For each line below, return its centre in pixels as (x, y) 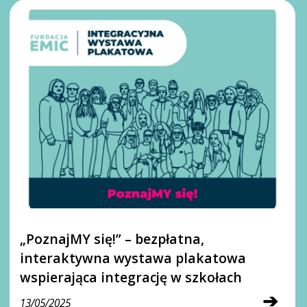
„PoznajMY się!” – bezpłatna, (112, 238)
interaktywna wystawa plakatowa (133, 258)
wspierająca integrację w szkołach (131, 277)
